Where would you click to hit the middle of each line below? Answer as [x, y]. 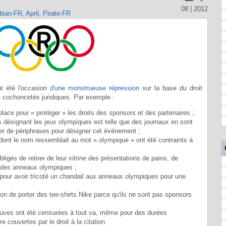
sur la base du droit [171, 88]
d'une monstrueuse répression [95, 88]
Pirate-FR [56, 13]
